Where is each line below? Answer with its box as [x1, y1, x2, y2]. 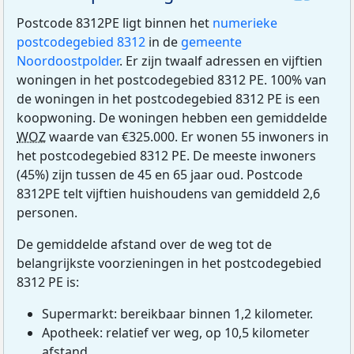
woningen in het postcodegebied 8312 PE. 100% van [17, 71, 326, 89]
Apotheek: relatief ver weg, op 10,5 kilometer [42, 324, 310, 342]
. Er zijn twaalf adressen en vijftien [119, 52, 322, 70]
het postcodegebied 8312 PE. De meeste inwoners [17, 147, 316, 165]
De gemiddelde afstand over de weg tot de [17, 235, 272, 254]
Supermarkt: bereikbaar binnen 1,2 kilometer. [42, 305, 313, 323]
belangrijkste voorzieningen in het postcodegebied [17, 254, 322, 273]
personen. [17, 204, 77, 222]
